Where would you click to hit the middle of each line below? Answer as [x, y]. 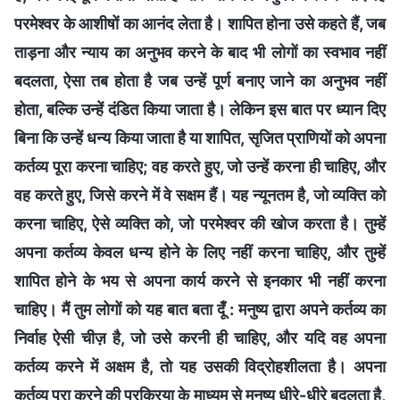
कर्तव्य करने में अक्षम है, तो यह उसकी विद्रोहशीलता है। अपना [200, 366]
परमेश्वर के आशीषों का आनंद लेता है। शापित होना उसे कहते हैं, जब [200, 23]
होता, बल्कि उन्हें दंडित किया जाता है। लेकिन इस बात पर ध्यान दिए [200, 109]
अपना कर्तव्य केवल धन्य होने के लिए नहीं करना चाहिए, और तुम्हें [200, 252]
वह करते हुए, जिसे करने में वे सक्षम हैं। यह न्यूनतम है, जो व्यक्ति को [200, 195]
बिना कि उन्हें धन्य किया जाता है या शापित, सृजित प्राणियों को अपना [200, 137]
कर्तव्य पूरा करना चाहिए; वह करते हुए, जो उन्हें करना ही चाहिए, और [200, 166]
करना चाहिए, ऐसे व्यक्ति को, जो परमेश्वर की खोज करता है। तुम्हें [200, 223]
